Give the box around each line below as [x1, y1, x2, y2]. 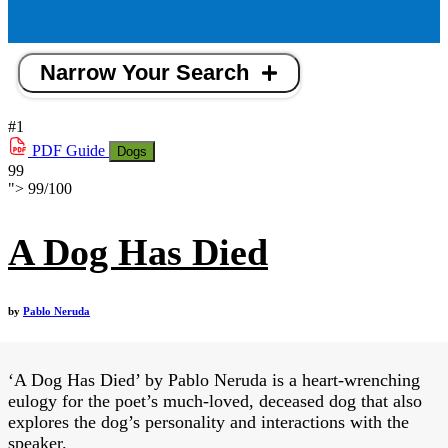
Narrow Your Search [40, 60, 249, 86]
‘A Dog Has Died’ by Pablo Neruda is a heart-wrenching [8, 370, 420, 391]
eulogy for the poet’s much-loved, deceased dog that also [8, 391, 422, 412]
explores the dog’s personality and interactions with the [8, 412, 409, 433]
